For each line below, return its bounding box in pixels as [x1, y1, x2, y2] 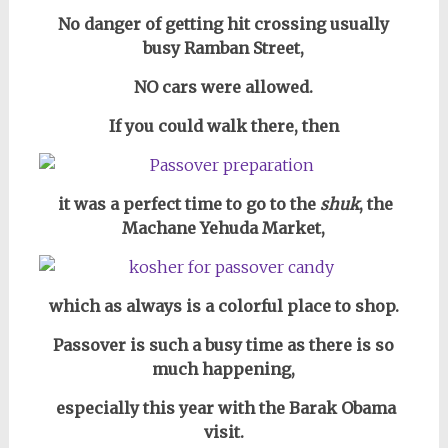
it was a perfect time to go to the [54, 194, 321, 214]
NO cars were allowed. [134, 77, 314, 97]
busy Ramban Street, [143, 38, 305, 58]
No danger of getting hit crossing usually [58, 14, 390, 34]
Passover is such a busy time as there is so [53, 335, 395, 355]
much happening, [152, 359, 296, 379]
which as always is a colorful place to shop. [48, 296, 399, 316]
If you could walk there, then [108, 116, 339, 136]
